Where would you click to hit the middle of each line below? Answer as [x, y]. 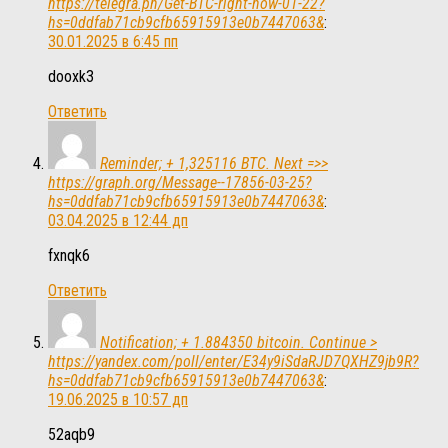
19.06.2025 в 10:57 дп [118, 400]
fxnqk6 [69, 256]
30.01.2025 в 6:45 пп [113, 42]
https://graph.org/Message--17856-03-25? [180, 183]
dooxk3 [71, 77]
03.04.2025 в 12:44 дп [118, 221]
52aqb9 [71, 435]
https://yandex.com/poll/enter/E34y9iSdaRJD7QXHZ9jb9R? [233, 362]
